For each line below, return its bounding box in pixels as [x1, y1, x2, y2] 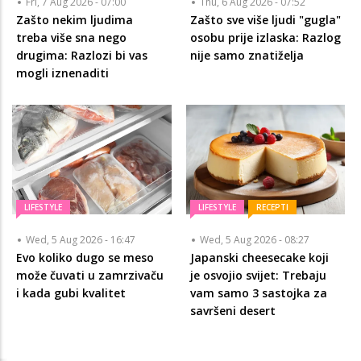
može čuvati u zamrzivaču [16, 267, 164, 283]
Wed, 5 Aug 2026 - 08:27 [199, 232, 309, 247]
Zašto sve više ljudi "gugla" [189, 12, 341, 28]
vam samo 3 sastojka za [189, 284, 327, 301]
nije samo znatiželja [189, 48, 304, 64]
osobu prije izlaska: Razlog [189, 30, 341, 46]
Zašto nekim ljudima [16, 12, 133, 28]
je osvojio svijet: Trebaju [189, 267, 326, 283]
